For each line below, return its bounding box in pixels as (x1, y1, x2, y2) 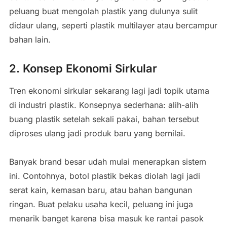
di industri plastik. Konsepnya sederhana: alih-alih (9, 99, 198, 110)
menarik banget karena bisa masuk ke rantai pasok (9, 213, 204, 223)
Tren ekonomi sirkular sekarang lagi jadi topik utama (9, 85, 209, 96)
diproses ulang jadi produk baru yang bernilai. (9, 128, 185, 138)
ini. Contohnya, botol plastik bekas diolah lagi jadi (9, 170, 200, 181)
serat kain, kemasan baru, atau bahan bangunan (9, 184, 192, 195)
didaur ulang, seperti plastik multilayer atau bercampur (9, 20, 217, 30)
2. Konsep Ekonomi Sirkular (9, 61, 157, 75)
